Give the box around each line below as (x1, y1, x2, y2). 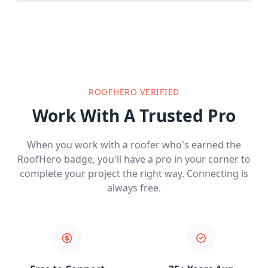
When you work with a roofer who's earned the (27, 138, 241, 152)
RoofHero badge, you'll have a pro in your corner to (17, 153, 251, 166)
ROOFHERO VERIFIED (89, 86, 179, 98)
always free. (107, 181, 161, 195)
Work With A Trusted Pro (32, 104, 236, 127)
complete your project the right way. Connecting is (20, 167, 248, 181)
